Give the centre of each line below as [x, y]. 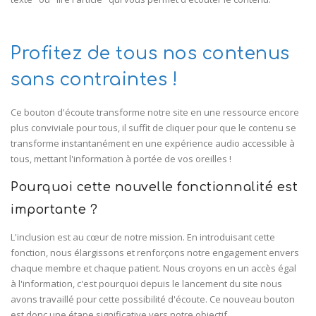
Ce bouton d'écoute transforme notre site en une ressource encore [155, 112]
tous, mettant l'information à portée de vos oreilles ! [121, 159]
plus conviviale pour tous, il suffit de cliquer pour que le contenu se [153, 128]
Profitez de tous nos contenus [150, 54]
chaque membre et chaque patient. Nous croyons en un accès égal [153, 268]
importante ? [54, 209]
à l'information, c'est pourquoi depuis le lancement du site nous [146, 284]
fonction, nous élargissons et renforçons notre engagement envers [155, 253]
